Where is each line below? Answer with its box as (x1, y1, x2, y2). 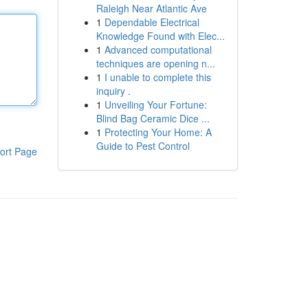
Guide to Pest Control (96, 139, 190, 153)
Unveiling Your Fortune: (104, 98, 207, 111)
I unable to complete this (104, 70, 211, 84)
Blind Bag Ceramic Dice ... (96, 111, 210, 125)
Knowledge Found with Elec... (96, 29, 225, 43)
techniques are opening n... (96, 56, 215, 70)
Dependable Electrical (104, 15, 199, 29)
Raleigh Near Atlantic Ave (96, 1, 207, 15)
